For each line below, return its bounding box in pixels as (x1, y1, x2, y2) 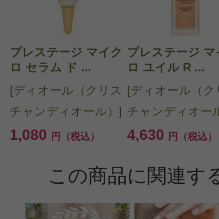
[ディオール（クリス (10, 84, 122, 97)
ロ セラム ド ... (10, 61, 91, 74)
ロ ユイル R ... (127, 61, 205, 74)
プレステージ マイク (10, 45, 123, 59)
